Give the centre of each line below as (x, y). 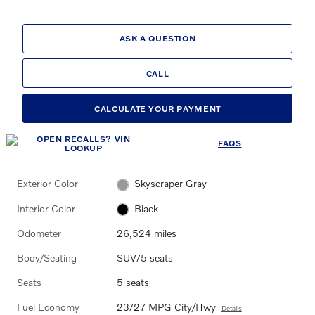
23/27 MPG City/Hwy (166, 307)
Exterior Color (47, 184)
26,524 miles (146, 233)
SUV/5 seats (144, 257)
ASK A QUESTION (157, 38)
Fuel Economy (48, 307)
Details (231, 308)
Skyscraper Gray (171, 184)
